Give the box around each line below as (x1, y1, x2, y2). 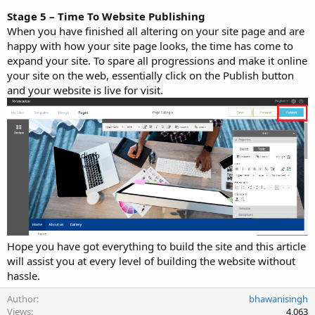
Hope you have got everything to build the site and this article (7, 238, 306, 253)
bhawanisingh (249, 292, 308, 305)
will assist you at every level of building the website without (7, 253, 295, 268)
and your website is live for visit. (7, 82, 163, 97)
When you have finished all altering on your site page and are (7, 23, 304, 38)
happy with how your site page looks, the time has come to (7, 38, 293, 53)
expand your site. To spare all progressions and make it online (7, 53, 307, 67)
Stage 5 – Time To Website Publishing (7, 8, 205, 23)
